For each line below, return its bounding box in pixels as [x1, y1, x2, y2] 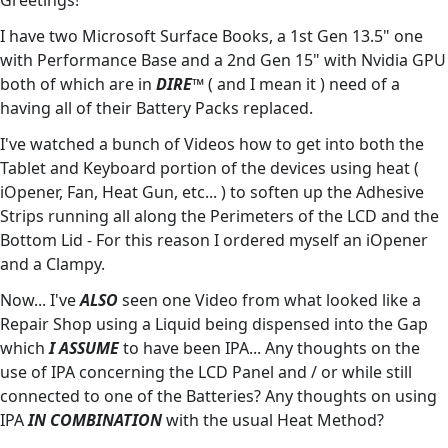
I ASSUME [49, 337, 119, 360]
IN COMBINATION [28, 409, 162, 432]
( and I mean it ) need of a [204, 73, 400, 96]
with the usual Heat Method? [162, 409, 384, 432]
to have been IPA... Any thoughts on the [119, 337, 420, 360]
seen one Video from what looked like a [118, 289, 421, 312]
